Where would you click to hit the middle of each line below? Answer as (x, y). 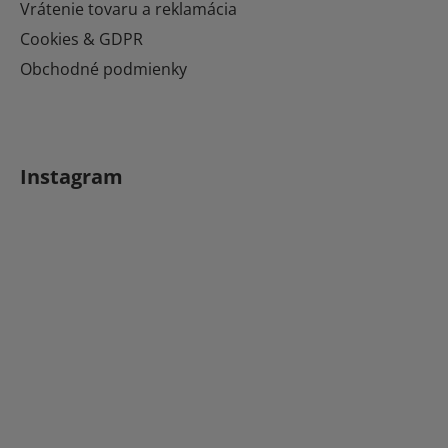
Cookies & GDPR (81, 38)
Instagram (71, 176)
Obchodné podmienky (103, 68)
